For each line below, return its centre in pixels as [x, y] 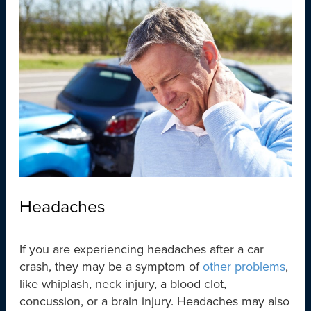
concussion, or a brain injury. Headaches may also [154, 301]
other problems [244, 267]
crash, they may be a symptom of [111, 267]
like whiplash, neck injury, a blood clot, [123, 284]
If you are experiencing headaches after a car [142, 249]
